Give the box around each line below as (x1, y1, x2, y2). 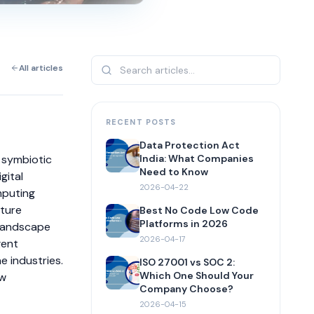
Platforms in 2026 (139, 217, 228, 231)
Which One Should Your (139, 269, 254, 282)
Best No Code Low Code (139, 204, 259, 217)
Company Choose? (139, 282, 233, 296)
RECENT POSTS (106, 117, 177, 128)
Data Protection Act (139, 139, 240, 152)
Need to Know (139, 165, 208, 179)
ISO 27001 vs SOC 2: (139, 256, 235, 269)
